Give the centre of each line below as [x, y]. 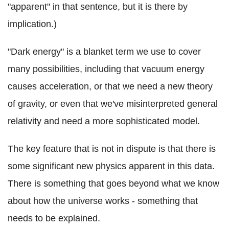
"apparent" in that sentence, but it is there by [98, 7]
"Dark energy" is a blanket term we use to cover [104, 52]
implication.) [32, 24]
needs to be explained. [54, 219]
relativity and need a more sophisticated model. [104, 121]
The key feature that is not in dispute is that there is [112, 149]
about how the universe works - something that [103, 201]
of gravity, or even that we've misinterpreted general [113, 104]
